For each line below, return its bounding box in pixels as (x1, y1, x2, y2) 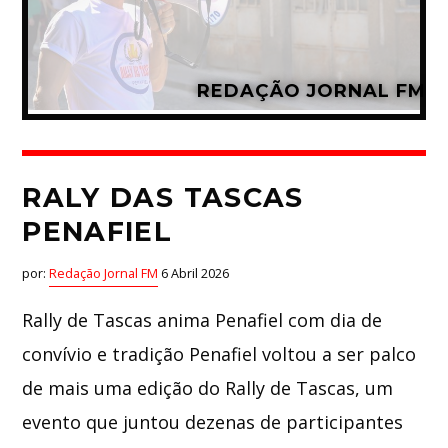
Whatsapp (196, 40, 279, 59)
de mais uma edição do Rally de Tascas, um (22, 375, 394, 400)
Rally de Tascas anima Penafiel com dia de (22, 307, 383, 332)
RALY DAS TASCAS (22, 181, 304, 215)
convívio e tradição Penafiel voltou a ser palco (22, 341, 417, 366)
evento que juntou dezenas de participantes (22, 409, 404, 434)
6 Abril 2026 (158, 264, 230, 282)
